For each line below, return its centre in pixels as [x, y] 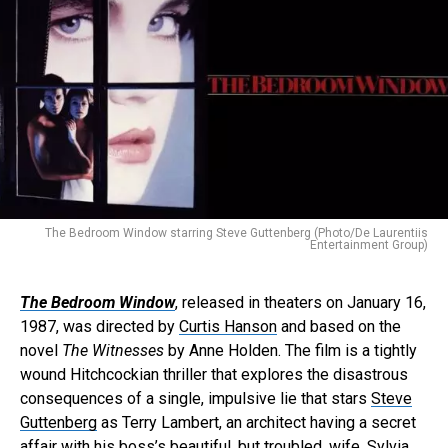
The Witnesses [113, 350]
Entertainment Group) [369, 244]
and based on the [339, 326]
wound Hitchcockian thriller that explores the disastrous [214, 374]
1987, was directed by [99, 326]
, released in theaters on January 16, [300, 302]
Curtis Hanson [228, 326]
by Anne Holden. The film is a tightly [290, 350]
